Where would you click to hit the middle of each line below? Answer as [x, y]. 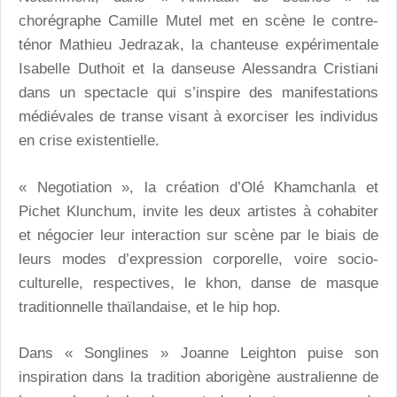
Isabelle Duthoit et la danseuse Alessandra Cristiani [198, 69]
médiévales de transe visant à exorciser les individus [198, 117]
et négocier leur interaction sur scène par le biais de [198, 235]
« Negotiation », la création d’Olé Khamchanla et [198, 187]
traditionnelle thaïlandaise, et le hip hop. [150, 307]
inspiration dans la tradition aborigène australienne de [198, 378]
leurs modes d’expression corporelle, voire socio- [198, 259]
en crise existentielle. [89, 141]
